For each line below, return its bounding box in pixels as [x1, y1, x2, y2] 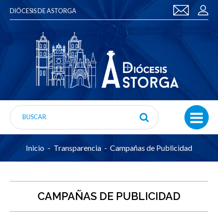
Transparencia [53, 143, 101, 152]
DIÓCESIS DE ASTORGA [10, 7, 76, 15]
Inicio [25, 143, 44, 152]
